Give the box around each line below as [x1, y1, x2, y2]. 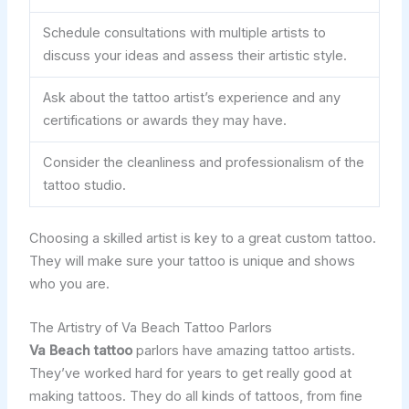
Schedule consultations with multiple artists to [43, 24, 327, 41]
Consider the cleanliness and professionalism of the [43, 153, 365, 171]
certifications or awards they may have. [43, 111, 288, 129]
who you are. [28, 275, 110, 292]
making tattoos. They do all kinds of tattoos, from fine [28, 388, 362, 405]
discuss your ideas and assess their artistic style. [43, 47, 348, 64]
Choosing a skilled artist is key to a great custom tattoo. [28, 229, 376, 246]
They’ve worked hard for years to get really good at [28, 365, 351, 383]
